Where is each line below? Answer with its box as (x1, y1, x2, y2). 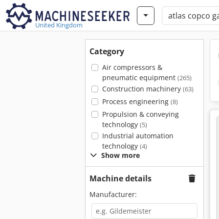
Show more (101, 151, 140, 160)
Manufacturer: (89, 190, 137, 199)
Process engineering (102, 97, 171, 106)
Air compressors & (102, 63, 162, 72)
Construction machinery (102, 84, 183, 93)
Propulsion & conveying (102, 109, 179, 119)
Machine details (89, 173, 152, 184)
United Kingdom (35, 21, 83, 29)
